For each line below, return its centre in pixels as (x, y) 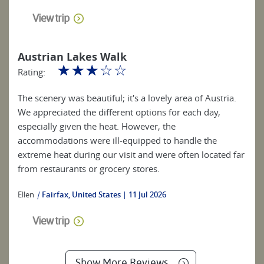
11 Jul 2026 (147, 194)
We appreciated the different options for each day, (119, 112)
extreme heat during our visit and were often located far (131, 154)
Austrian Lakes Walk (72, 57)
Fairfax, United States (81, 194)
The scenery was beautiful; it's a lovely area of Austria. (127, 98)
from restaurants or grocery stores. (89, 168)
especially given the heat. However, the (97, 126)
